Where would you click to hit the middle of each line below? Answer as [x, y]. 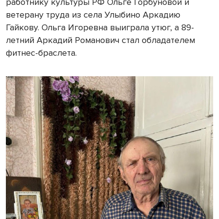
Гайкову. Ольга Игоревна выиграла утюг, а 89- [100, 28]
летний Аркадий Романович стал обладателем [100, 40]
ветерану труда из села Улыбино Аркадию [93, 15]
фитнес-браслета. [41, 53]
